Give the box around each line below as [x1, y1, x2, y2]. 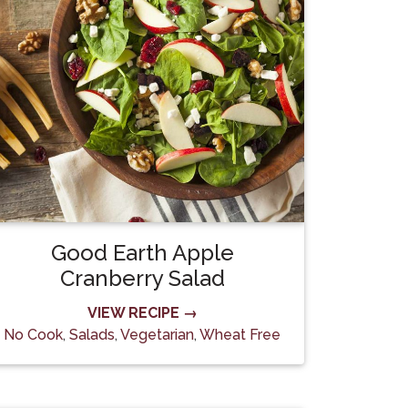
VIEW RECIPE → [87, 304, 198, 321]
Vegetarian [120, 326, 194, 343]
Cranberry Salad [59, 265, 225, 291]
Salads [69, 326, 115, 343]
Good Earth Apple [50, 240, 234, 266]
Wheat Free [199, 326, 280, 343]
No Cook [4, 326, 63, 343]
